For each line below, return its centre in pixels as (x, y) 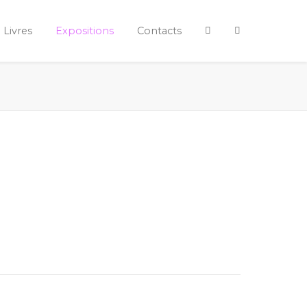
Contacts (159, 31)
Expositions (85, 31)
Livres (18, 31)
